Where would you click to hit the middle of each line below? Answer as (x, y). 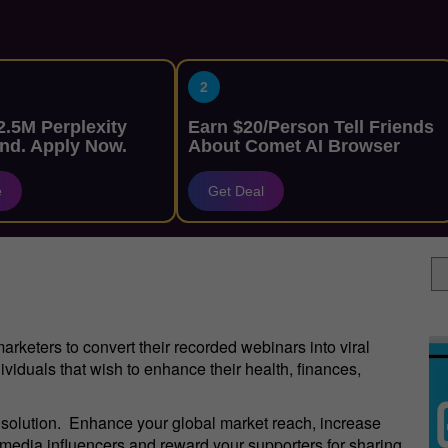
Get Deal (235, 191)
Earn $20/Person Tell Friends (310, 127)
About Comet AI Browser (293, 146)
